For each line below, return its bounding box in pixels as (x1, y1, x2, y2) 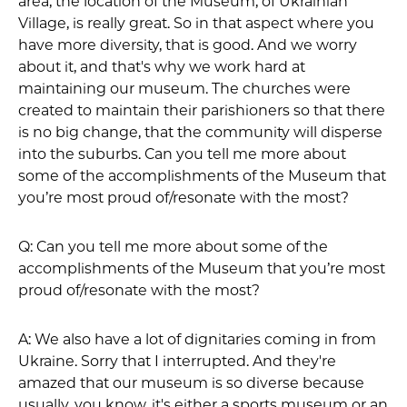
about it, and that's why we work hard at (18, 58, 305, 76)
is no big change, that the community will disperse (18, 124, 382, 142)
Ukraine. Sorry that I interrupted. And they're (18, 352, 336, 371)
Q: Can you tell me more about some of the (18, 238, 328, 256)
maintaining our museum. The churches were (18, 80, 351, 98)
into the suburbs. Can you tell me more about (18, 145, 346, 164)
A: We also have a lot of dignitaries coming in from (18, 331, 376, 349)
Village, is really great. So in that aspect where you (18, 15, 374, 33)
